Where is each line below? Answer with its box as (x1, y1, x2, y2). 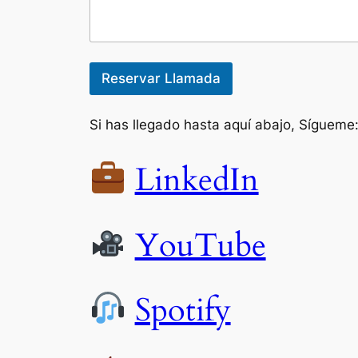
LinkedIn (134, 158, 259, 203)
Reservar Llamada (101, 70, 221, 87)
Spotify (134, 288, 231, 332)
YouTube (134, 223, 266, 268)
